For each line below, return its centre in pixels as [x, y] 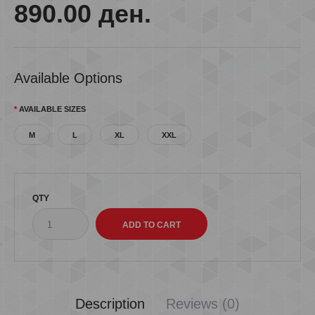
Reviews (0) [203, 304]
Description [110, 304]
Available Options [68, 78]
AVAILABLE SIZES [52, 109]
